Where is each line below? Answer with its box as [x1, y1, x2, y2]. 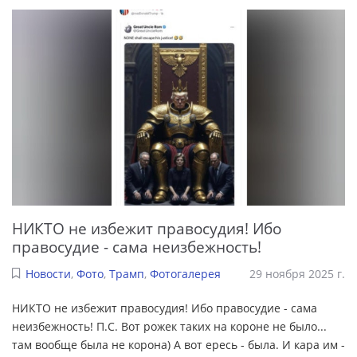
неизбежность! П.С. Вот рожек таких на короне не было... [12, 319, 327, 335]
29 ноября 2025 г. [249, 266, 345, 282]
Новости [25, 266, 71, 282]
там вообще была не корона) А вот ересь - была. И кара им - [12, 337, 345, 353]
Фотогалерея [149, 266, 221, 282]
